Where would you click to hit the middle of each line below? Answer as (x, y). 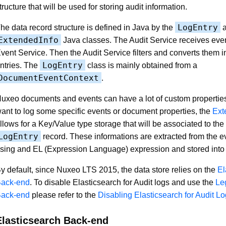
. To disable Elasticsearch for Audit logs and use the (123, 182)
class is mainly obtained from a (141, 65)
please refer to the (64, 195)
